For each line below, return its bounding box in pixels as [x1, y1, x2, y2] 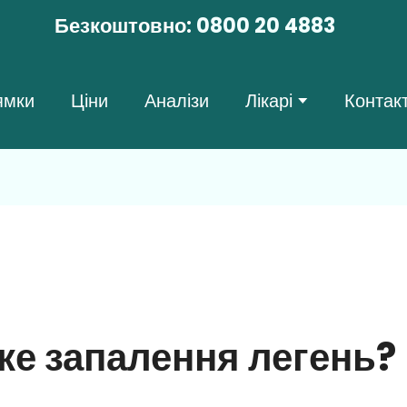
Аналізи [144, 87, 209, 114]
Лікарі [244, 87, 293, 114]
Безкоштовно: [54, 12, 196, 40]
